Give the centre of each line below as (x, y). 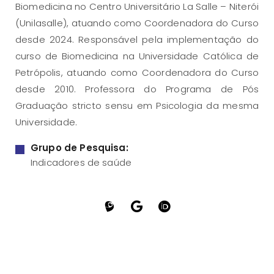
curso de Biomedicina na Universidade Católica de (137, 56)
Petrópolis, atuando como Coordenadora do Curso (137, 73)
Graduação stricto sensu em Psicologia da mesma (137, 106)
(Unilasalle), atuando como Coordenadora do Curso (137, 23)
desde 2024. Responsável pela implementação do (137, 40)
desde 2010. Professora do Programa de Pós (137, 89)
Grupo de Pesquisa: (80, 148)
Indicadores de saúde (81, 162)
